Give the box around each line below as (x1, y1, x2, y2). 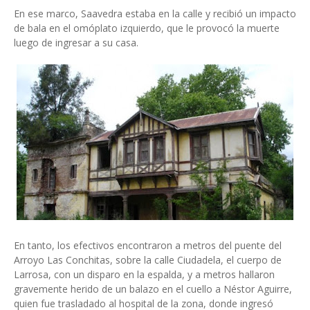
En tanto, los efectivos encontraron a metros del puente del (14, 239, 282, 252)
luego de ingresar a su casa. (14, 36, 138, 49)
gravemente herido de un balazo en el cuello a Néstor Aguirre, (14, 282, 292, 295)
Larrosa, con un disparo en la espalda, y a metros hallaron (14, 268, 275, 281)
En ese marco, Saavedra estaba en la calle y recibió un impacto (14, 7, 296, 20)
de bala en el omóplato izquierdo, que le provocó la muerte (14, 21, 280, 35)
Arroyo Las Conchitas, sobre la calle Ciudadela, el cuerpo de (14, 253, 282, 266)
